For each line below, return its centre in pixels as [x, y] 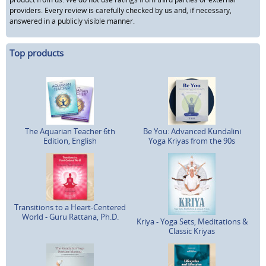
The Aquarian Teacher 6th [70, 131]
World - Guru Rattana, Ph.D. [70, 216]
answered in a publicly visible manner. [72, 21]
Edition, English [70, 140]
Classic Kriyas [192, 231]
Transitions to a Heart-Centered [70, 207]
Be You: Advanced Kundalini [192, 131]
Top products [37, 53]
